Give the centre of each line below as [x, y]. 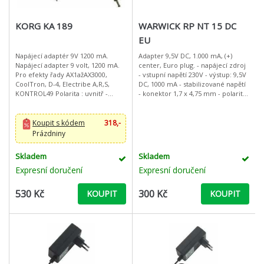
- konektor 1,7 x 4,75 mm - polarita [192, 93]
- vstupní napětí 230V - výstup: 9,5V [192, 75]
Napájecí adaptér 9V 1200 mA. [62, 56]
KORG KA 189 [44, 26]
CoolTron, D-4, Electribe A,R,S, [62, 84]
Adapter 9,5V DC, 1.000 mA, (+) [185, 56]
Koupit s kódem [59, 123]
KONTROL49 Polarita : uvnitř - [35, 93]
